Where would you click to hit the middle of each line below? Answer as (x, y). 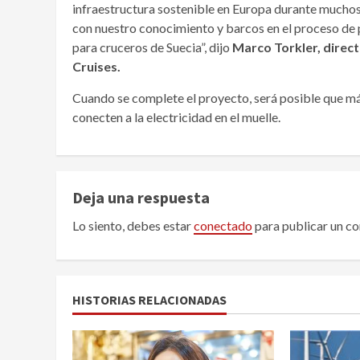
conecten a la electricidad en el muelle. (176, 117)
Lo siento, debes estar (133, 225)
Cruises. (96, 66)
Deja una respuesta (141, 197)
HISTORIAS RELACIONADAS (149, 300)
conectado (223, 225)
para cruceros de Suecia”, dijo (151, 47)
